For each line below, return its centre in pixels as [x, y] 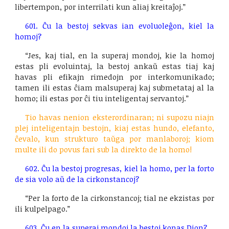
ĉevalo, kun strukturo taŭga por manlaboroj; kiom [114, 139]
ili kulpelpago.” [43, 209]
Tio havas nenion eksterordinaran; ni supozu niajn [120, 117]
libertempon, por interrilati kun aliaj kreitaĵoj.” [100, 7]
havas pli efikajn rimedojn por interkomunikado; [114, 77]
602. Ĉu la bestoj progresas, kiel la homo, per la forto [120, 168]
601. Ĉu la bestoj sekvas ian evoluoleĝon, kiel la [120, 26]
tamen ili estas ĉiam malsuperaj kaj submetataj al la [114, 87]
